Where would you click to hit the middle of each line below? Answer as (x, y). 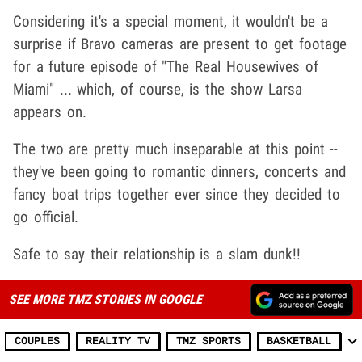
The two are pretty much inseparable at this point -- (176, 149)
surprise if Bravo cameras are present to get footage (180, 44)
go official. (46, 217)
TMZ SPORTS (208, 341)
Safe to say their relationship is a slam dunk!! (157, 254)
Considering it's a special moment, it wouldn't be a (170, 21)
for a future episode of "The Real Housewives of (166, 66)
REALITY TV (118, 341)
